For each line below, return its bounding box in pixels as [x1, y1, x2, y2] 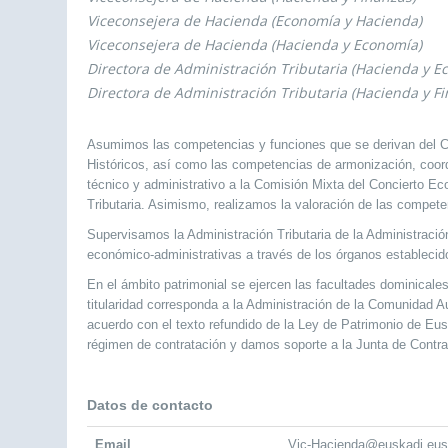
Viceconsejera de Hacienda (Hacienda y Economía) [87, 35, 422, 54]
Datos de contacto [87, 397, 213, 413]
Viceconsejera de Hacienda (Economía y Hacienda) [87, 11, 422, 30]
